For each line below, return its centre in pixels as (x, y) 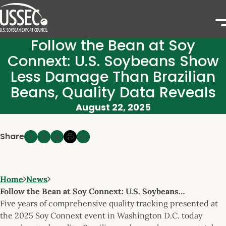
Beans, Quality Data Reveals (113, 92)
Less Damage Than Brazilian (113, 77)
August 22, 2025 (113, 107)
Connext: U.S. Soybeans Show (113, 61)
